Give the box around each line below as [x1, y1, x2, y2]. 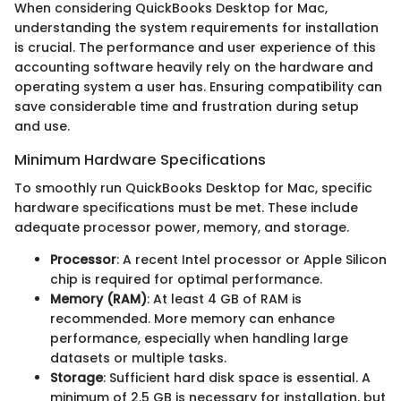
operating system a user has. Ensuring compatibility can [14, 77, 382, 96]
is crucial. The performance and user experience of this [14, 38, 376, 56]
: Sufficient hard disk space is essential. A [103, 368, 371, 387]
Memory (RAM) [50, 289, 147, 308]
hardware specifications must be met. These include [14, 198, 358, 217]
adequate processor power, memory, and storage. [14, 218, 349, 236]
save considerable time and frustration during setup [14, 97, 359, 115]
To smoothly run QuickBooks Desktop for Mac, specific [14, 178, 372, 197]
